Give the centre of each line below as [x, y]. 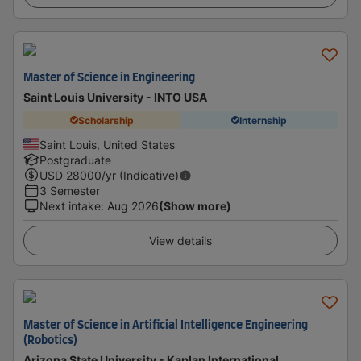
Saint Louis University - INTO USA [115, 97]
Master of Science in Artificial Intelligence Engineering [166, 326]
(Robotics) [50, 341]
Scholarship [106, 120]
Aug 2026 [133, 206]
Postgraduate [75, 160]
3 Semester [70, 191]
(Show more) [195, 206]
